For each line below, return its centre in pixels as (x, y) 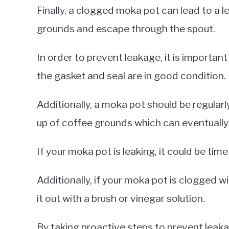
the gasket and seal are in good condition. (131, 76)
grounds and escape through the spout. (126, 29)
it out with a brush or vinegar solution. (121, 199)
